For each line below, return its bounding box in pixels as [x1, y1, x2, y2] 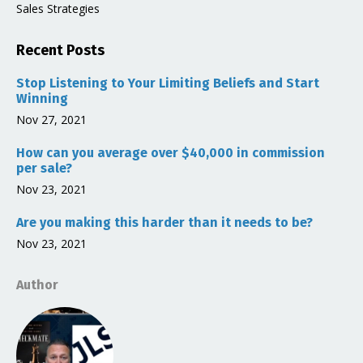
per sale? [16, 160, 72, 176]
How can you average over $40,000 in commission [16, 144, 325, 160]
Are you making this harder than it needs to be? [16, 214, 313, 230]
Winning [16, 90, 68, 106]
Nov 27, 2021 [16, 111, 87, 127]
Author [16, 276, 58, 293]
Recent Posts [16, 41, 105, 59]
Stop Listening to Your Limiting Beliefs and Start [16, 75, 319, 91]
